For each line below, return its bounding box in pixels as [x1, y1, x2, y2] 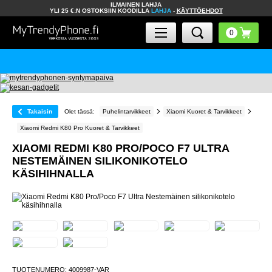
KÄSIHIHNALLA [12, 168, 94, 180]
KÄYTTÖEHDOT [176, 7, 223, 14]
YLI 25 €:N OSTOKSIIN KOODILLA [49, 7, 151, 14]
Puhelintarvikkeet [103, 108, 151, 115]
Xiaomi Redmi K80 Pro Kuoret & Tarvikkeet [20, 124, 140, 131]
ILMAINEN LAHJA [110, 1, 161, 8]
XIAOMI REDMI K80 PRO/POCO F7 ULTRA [12, 142, 229, 154]
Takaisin [27, 108, 52, 115]
